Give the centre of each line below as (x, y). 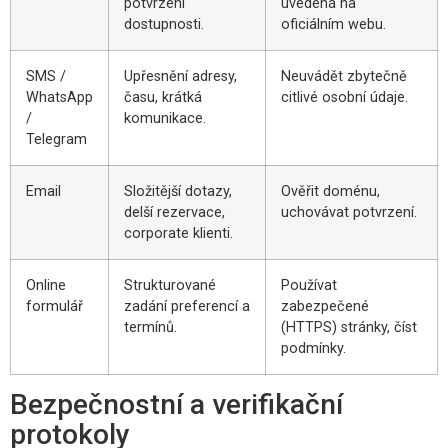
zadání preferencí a (187, 306)
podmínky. (313, 348)
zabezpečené (325, 306)
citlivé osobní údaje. (344, 97)
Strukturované (170, 285)
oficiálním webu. (333, 24)
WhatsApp (59, 97)
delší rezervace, (174, 212)
